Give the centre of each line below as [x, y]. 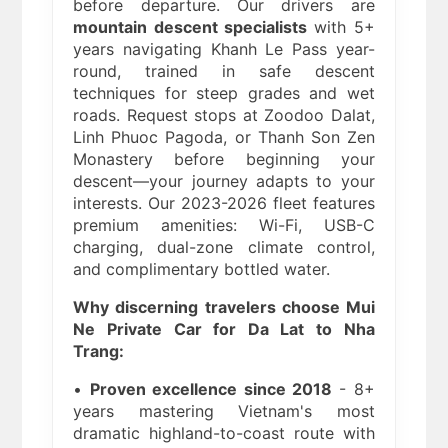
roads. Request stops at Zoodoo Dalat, [224, 115]
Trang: [99, 351]
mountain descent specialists [190, 27]
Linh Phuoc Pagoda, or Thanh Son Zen [224, 137]
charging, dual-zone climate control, [224, 247]
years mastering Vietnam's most [224, 411]
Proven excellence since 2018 [210, 389]
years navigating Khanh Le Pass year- [224, 49]
